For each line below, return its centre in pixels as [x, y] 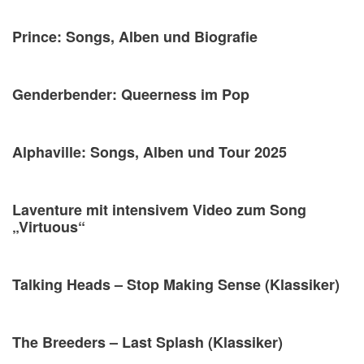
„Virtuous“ [49, 227]
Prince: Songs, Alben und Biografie [135, 37]
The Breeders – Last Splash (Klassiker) [147, 342]
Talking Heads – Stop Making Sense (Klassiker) [176, 285]
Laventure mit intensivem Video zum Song [159, 210]
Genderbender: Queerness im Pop [131, 95]
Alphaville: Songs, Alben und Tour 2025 [149, 152]
